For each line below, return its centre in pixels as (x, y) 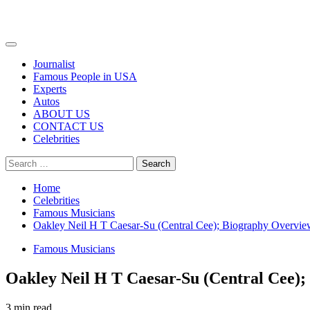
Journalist (54, 64)
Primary (26, 49)
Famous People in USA (85, 76)
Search (20, 162)
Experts (50, 89)
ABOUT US (62, 114)
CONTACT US (69, 126)
